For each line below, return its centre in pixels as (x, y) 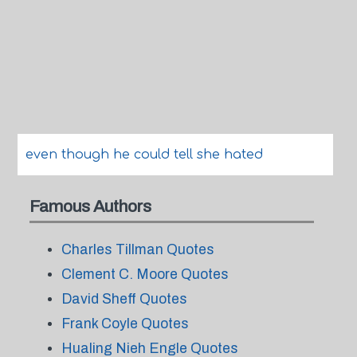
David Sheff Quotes (124, 299)
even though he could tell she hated (144, 155)
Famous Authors (90, 206)
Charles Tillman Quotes (137, 249)
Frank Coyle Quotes (125, 324)
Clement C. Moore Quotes (145, 274)
